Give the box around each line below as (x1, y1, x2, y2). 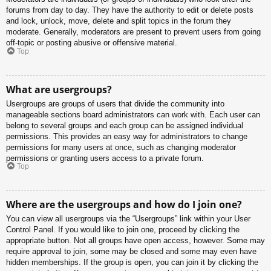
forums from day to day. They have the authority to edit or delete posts (6, 5, 253, 15)
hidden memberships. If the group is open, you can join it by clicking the (6, 258, 258, 267)
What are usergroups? (6, 82, 112, 96)
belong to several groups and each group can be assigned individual (6, 120, 243, 130)
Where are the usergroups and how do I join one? (6, 198, 242, 212)
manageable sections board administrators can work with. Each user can (6, 109, 260, 119)
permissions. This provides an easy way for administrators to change (6, 131, 247, 141)
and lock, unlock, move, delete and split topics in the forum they (6, 16, 231, 26)
